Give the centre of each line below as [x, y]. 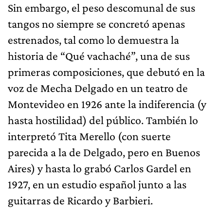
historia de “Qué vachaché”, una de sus [99, 55]
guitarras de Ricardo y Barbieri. [80, 200]
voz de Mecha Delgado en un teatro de [98, 88]
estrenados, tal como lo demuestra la [93, 39]
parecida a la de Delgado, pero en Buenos [104, 152]
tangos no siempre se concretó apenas [96, 23]
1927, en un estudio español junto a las [97, 184]
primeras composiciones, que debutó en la [106, 72]
